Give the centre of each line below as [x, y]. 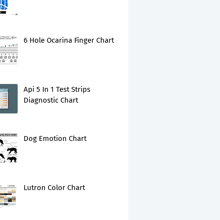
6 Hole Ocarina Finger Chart [69, 40]
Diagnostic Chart [51, 100]
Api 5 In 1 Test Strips [57, 89]
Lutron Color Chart [54, 188]
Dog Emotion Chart [55, 138]
